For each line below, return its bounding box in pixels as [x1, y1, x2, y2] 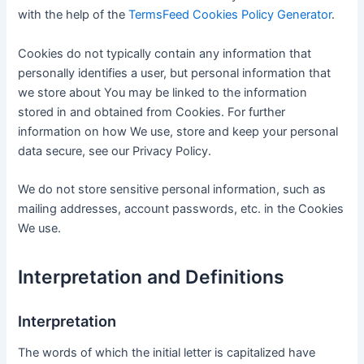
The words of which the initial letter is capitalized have [18, 345, 316, 361]
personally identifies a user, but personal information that [18, 65, 331, 80]
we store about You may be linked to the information [18, 84, 308, 100]
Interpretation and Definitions [18, 266, 285, 289]
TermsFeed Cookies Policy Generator [128, 7, 332, 23]
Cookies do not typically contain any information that [18, 45, 312, 61]
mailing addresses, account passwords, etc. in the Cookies [18, 201, 344, 217]
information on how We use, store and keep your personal [18, 123, 339, 139]
